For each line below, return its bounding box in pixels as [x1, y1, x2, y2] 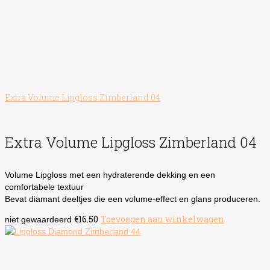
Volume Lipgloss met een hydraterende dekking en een [5, 170, 215, 180]
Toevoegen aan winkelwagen [101, 213, 224, 225]
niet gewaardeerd [5, 215, 72, 225]
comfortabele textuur [5, 182, 84, 192]
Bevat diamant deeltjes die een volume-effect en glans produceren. [5, 194, 260, 204]
